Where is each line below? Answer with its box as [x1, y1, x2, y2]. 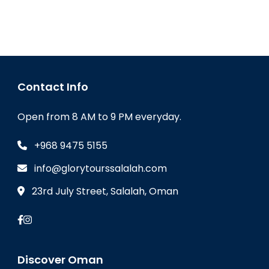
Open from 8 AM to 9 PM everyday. [17, 110, 181, 124]
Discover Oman [17, 252, 103, 268]
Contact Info [17, 79, 88, 95]
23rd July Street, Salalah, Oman [32, 184, 178, 199]
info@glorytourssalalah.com [34, 162, 167, 176]
